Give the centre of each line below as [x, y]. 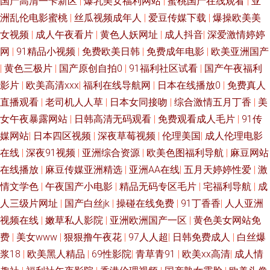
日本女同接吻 [140, 102]
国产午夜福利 [233, 68]
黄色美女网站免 [227, 220]
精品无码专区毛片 [159, 187]
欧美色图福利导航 [186, 153]
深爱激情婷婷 [236, 35]
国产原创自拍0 [92, 68]
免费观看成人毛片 [198, 119]
